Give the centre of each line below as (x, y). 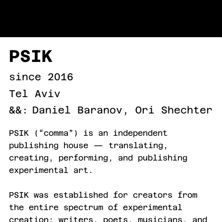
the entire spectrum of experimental (96, 207)
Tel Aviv (35, 93)
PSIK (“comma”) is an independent (88, 133)
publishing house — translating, (89, 145)
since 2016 (41, 77)
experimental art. (51, 170)
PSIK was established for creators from (103, 195)
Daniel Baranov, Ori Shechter (123, 110)
